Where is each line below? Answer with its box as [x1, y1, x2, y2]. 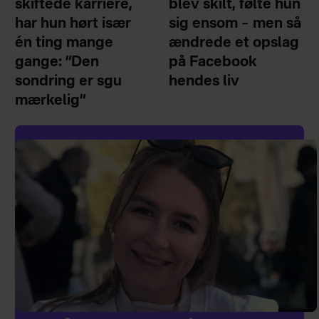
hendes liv [169, 75, 240, 90]
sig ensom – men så [169, 17, 302, 32]
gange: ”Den [14, 56, 99, 70]
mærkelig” [14, 94, 86, 109]
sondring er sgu [14, 75, 122, 90]
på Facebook [169, 56, 258, 70]
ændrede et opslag [169, 36, 300, 51]
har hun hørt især [14, 17, 131, 32]
